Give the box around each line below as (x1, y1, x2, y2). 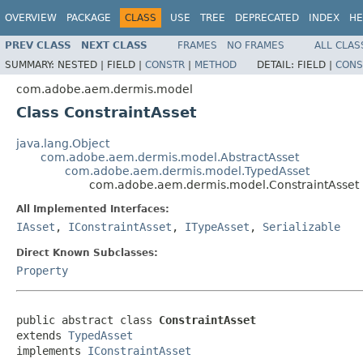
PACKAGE (66, 12, 111, 23)
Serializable (263, 220, 340, 233)
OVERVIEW (5, 12, 57, 23)
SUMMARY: (5, 58, 58, 70)
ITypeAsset (185, 220, 250, 233)
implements (16, 344, 88, 357)
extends (16, 328, 68, 342)
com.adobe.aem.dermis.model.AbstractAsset (41, 150, 299, 164)
